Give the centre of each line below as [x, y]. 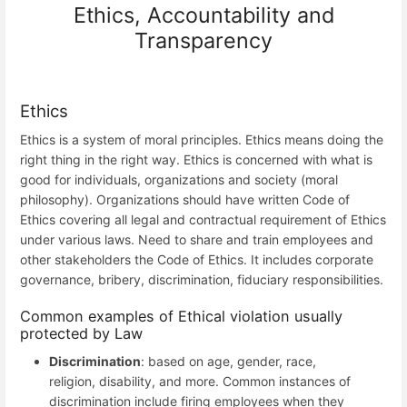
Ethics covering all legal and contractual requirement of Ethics [203, 220]
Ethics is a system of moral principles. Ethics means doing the [202, 140]
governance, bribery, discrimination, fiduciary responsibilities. [202, 280]
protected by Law [81, 333]
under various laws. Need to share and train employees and [197, 240]
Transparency [203, 40]
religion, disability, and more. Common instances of [200, 382]
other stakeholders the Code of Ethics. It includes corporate [197, 260]
